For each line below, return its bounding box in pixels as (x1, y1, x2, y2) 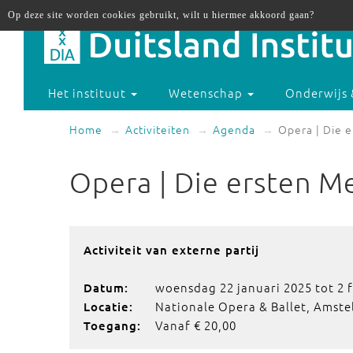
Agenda (213, 121, 255, 137)
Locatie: (84, 299, 133, 314)
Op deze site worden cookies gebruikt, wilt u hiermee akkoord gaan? (8, 9, 314, 20)
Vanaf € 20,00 (155, 317, 236, 333)
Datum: (84, 280, 128, 295)
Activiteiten (125, 121, 190, 137)
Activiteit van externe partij (84, 242, 259, 258)
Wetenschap (169, 84, 247, 102)
